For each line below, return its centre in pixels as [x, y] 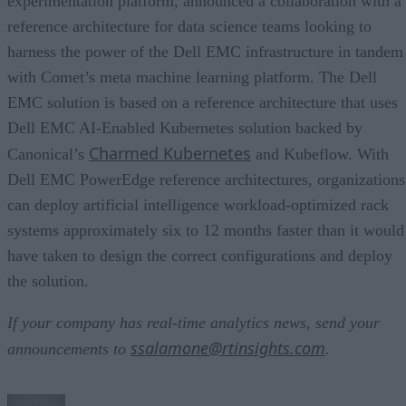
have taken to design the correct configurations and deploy [200, 255]
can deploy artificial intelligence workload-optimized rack [198, 204]
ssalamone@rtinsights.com [228, 348]
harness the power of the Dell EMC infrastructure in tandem [205, 51]
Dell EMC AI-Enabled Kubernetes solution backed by [185, 127]
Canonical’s [48, 154]
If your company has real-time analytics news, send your [193, 322]
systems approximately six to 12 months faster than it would [206, 230]
